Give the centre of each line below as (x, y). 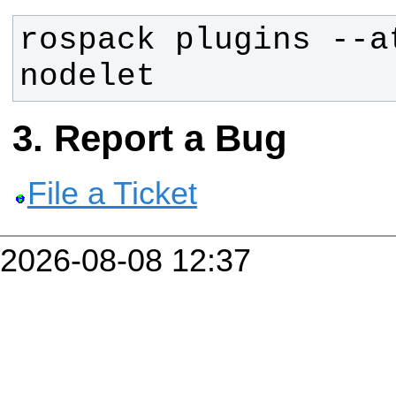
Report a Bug (171, 139)
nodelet (87, 76)
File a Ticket (112, 194)
